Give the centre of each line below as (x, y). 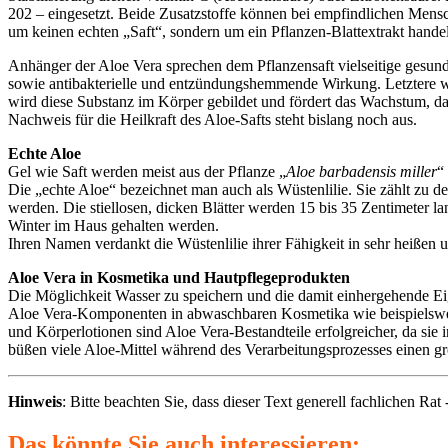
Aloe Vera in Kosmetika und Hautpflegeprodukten (179, 277)
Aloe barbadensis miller (361, 171)
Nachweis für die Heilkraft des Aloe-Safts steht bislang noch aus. (212, 119)
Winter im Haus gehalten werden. (113, 225)
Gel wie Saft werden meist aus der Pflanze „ (147, 171)
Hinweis (35, 401)
